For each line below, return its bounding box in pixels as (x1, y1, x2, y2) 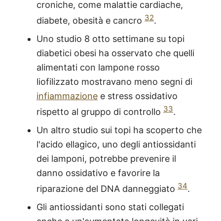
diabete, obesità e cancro (37, 15, 145, 26)
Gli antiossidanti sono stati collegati (37, 202, 184, 213)
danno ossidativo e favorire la (37, 168, 160, 179)
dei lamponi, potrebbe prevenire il (37, 153, 176, 164)
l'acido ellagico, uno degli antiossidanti (37, 139, 196, 150)
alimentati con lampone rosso (37, 62, 160, 73)
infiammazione (37, 91, 98, 102)
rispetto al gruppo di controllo (37, 107, 163, 117)
